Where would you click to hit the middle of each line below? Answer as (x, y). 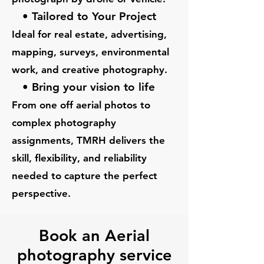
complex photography (64, 123)
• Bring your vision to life (83, 87)
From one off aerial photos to (81, 105)
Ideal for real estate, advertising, (89, 34)
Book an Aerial (94, 235)
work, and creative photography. (90, 70)
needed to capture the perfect (85, 176)
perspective (40, 193)
